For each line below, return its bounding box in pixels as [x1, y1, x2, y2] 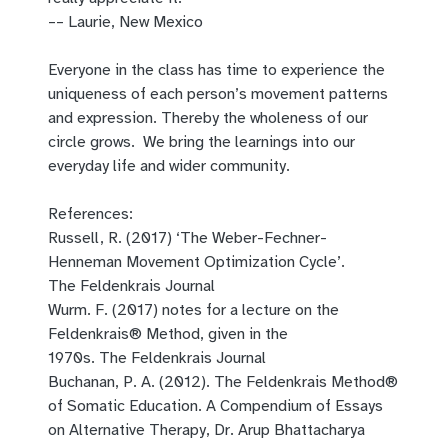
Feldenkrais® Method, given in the [48, 324, 288, 345]
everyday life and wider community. [48, 156, 294, 177]
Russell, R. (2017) [48, 228, 172, 249]
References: [48, 204, 137, 225]
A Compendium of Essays [206, 396, 383, 417]
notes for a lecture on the [162, 300, 339, 321]
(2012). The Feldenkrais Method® [155, 372, 398, 393]
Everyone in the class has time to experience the [48, 60, 385, 81]
